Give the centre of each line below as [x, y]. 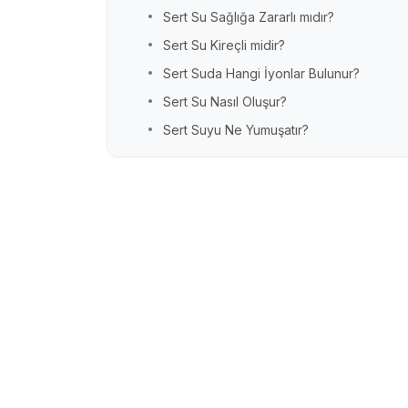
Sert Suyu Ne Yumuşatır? [236, 129]
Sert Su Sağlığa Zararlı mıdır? [249, 16]
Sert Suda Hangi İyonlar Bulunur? [261, 73]
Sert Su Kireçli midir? [224, 45]
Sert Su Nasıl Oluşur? [225, 101]
